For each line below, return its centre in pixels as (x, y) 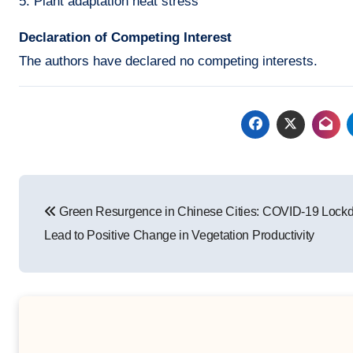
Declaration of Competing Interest (125, 38)
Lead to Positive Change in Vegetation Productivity (179, 236)
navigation (82, 223)
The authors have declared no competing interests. (168, 61)
